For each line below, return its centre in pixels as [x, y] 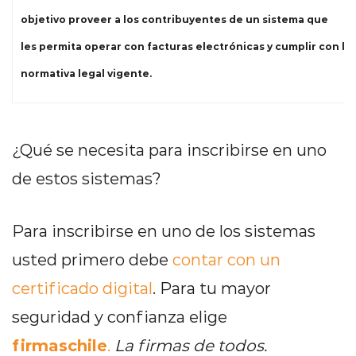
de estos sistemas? [87, 178]
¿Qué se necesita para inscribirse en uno [169, 149]
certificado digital [82, 288]
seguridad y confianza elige [120, 316]
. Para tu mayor [212, 288]
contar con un [226, 259]
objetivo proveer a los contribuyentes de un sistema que [174, 19]
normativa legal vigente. [86, 73]
